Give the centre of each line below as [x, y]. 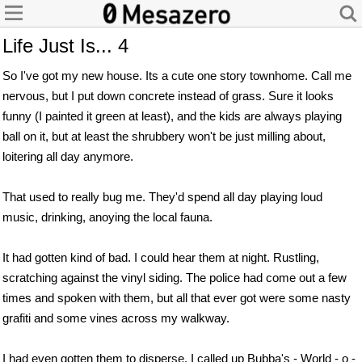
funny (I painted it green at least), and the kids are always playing [172, 116]
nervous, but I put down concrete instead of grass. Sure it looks [168, 96]
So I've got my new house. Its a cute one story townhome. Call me [177, 76]
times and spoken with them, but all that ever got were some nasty [177, 298]
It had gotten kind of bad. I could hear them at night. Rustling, [161, 257]
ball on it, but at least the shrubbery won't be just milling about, [164, 136]
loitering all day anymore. [68, 156]
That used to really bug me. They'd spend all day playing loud [162, 197]
